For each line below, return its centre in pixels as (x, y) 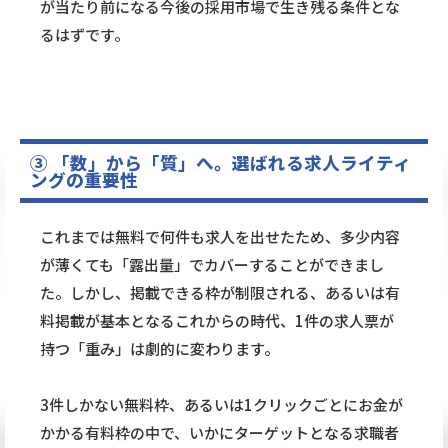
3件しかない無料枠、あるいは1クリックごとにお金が (221, 405)
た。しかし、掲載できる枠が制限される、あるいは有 (220, 293)
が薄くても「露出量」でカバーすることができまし (212, 265)
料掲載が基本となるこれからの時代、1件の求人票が (217, 321)
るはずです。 (84, 35)
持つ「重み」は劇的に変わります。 (159, 349)
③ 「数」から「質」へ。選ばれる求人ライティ (220, 163)
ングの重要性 (84, 180)
